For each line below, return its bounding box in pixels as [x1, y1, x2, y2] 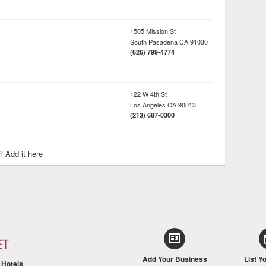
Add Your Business [142, 253, 207, 264]
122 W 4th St [130, 88, 167, 99]
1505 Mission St [130, 26, 176, 36]
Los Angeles [130, 99, 166, 109]
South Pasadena [130, 36, 178, 46]
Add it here [5, 147, 43, 159]
